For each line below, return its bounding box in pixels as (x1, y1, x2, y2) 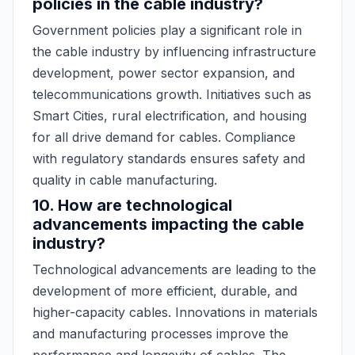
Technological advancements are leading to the (32, 261, 316, 277)
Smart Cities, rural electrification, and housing (32, 108, 307, 124)
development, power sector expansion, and (32, 65, 295, 81)
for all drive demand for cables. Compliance (32, 129, 296, 145)
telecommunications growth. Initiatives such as (32, 86, 311, 102)
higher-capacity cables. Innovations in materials (32, 304, 318, 320)
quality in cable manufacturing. (32, 172, 217, 188)
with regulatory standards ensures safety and (32, 151, 305, 166)
